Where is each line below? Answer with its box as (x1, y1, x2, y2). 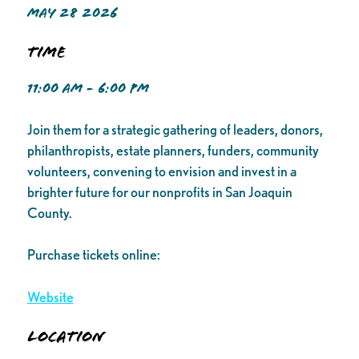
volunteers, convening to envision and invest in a (26, 162, 296, 179)
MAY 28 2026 (26, 4, 118, 21)
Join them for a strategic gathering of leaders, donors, (26, 120, 323, 138)
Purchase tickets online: (26, 246, 160, 264)
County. (26, 204, 72, 221)
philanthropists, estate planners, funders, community (26, 141, 319, 159)
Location (26, 327, 105, 347)
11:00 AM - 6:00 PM (26, 79, 149, 96)
